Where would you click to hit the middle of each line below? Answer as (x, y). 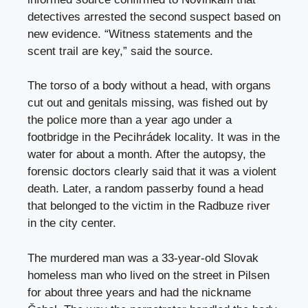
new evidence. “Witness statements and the (140, 34)
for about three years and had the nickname (139, 292)
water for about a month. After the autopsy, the (146, 155)
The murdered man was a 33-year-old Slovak (143, 258)
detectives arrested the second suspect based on (154, 16)
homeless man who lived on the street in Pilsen (148, 275)
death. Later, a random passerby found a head (145, 189)
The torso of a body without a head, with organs (149, 86)
